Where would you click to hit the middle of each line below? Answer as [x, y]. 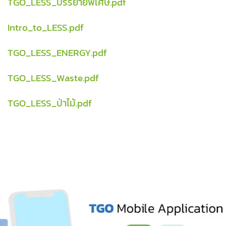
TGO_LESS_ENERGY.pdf [57, 53]
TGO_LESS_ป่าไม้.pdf [50, 103]
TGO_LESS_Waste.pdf [53, 78]
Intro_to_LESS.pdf [46, 27]
